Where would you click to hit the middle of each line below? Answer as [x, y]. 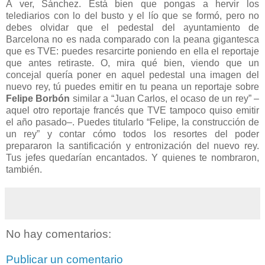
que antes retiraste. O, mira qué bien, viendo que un [132, 63]
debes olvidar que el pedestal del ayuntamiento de [132, 27]
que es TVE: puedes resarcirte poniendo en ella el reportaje [132, 51]
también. [24, 169]
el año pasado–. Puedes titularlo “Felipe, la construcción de [132, 122]
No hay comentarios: [59, 234]
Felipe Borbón [38, 98]
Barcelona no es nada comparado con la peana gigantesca [132, 39]
